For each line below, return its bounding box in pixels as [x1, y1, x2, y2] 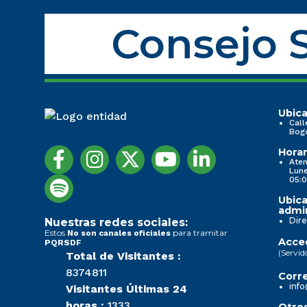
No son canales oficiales [67, 228, 171, 238]
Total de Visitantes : [66, 249, 181, 262]
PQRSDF [45, 237, 82, 247]
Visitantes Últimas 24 [66, 282, 187, 295]
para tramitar [171, 227, 228, 238]
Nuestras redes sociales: [45, 215, 188, 229]
